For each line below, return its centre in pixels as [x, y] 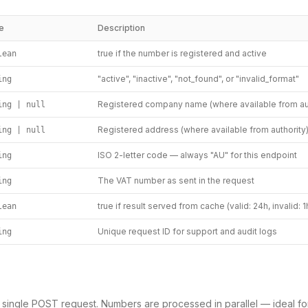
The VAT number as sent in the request [176, 180]
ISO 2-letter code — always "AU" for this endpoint [197, 155]
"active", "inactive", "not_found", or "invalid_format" [198, 79]
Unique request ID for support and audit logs [187, 231]
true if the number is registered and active [182, 53]
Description [121, 28]
